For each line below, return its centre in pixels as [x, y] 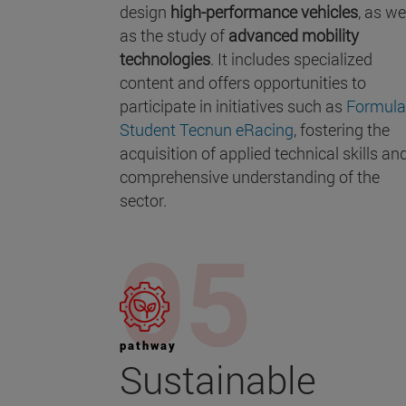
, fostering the [342, 130]
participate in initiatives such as [233, 106]
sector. [143, 201]
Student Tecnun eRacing [207, 130]
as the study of [174, 36]
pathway [148, 346]
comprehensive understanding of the [250, 177]
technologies [165, 59]
